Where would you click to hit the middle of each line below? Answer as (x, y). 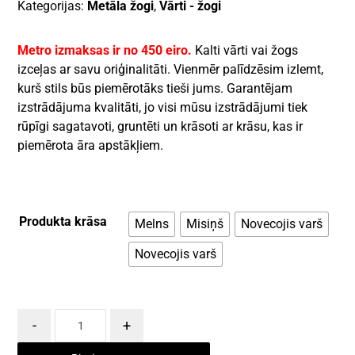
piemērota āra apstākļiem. (91, 146)
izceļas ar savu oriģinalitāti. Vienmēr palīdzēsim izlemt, (171, 70)
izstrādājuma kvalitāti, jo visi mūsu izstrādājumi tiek (163, 108)
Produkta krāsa (63, 222)
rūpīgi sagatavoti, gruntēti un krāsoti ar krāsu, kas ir (160, 127)
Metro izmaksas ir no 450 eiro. (105, 51)
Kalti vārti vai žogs (247, 51)
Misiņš (205, 224)
